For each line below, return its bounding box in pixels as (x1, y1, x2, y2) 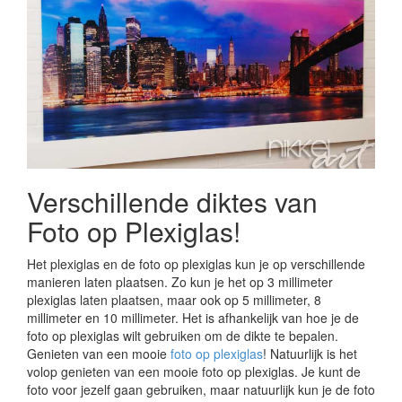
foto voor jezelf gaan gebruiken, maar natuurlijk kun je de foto (27, 380, 375, 398)
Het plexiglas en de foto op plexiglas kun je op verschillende (27, 254, 365, 273)
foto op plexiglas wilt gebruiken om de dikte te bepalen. (27, 326, 338, 345)
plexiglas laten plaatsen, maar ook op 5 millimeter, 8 (27, 290, 321, 309)
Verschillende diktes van (27, 181, 318, 221)
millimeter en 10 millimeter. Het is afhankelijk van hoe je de (27, 308, 359, 327)
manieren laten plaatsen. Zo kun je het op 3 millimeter (27, 272, 333, 291)
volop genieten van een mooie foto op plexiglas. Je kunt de (27, 362, 361, 380)
